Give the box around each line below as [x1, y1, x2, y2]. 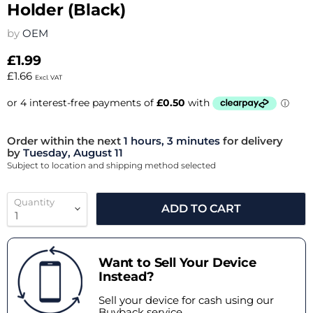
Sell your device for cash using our [99, 293, 274, 307]
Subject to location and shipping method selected [7, 159, 216, 170]
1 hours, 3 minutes [121, 133, 220, 147]
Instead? [99, 268, 154, 284]
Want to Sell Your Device [99, 254, 256, 270]
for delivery [223, 133, 283, 147]
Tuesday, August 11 [23, 145, 123, 159]
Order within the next [7, 133, 121, 147]
